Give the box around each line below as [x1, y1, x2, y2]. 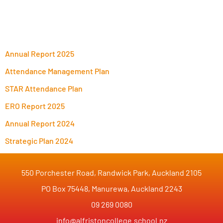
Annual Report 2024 [5, 118, 75, 128]
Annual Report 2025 [5, 48, 74, 58]
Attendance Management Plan [5, 66, 110, 76]
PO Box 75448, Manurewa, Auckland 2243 [41, 183, 182, 193]
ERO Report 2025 [5, 101, 65, 111]
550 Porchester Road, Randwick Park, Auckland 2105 [21, 167, 202, 177]
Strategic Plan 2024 [5, 135, 73, 145]
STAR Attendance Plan [5, 83, 83, 93]
